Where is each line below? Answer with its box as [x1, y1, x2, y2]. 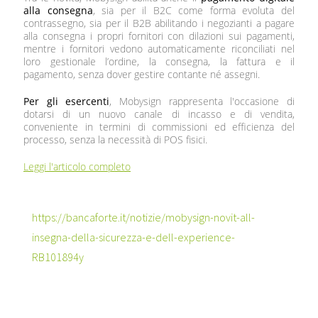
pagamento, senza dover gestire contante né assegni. [23, 67, 260, 81]
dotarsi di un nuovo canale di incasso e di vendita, [23, 106, 295, 121]
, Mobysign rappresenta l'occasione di [109, 94, 295, 108]
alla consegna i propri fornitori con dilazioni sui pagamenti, [23, 28, 295, 43]
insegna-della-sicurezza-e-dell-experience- [31, 229, 235, 244]
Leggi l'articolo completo [23, 159, 131, 173]
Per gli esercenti [23, 94, 110, 108]
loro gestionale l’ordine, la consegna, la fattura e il [23, 54, 295, 68]
